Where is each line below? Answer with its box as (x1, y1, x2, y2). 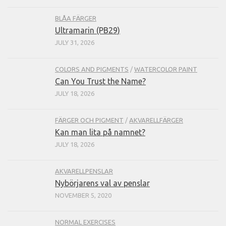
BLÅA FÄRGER (55, 15, 96, 22)
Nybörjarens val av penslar (55, 179, 150, 188)
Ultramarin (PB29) (55, 26, 120, 35)
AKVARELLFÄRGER (129, 117, 183, 124)
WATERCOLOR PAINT (134, 66, 197, 73)
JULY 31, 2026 (55, 39, 94, 46)
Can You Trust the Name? (55, 77, 146, 86)
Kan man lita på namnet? (55, 128, 145, 137)
